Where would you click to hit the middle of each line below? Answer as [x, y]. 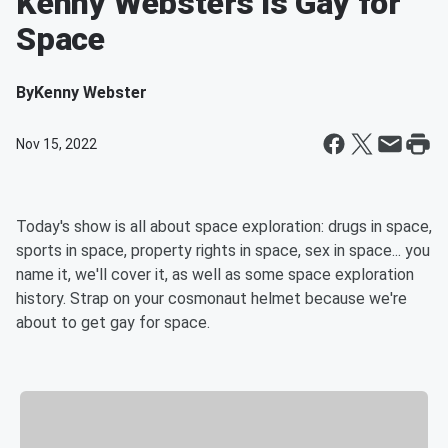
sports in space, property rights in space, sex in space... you [223, 250]
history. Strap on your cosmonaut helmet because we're [211, 298]
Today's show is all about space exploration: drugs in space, [224, 226]
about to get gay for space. [115, 322]
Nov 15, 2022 [56, 144]
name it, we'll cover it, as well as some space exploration [215, 274]
